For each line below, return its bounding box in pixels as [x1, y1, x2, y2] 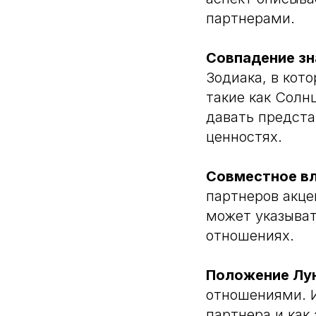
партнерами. [206, 10, 295, 27]
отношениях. [206, 227, 294, 244]
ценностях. [206, 128, 282, 145]
